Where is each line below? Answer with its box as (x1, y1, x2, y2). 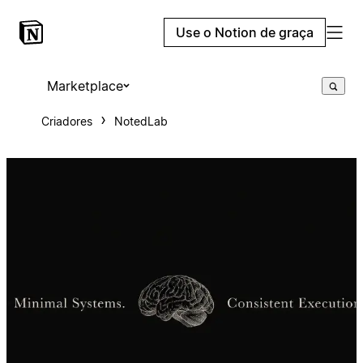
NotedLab (113, 114, 168, 128)
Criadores (41, 114, 92, 128)
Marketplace (46, 78, 123, 94)
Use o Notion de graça (176, 24, 314, 41)
